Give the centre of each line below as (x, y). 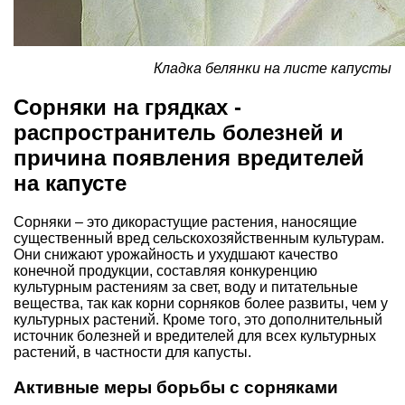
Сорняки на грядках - (127, 107)
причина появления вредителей (189, 157)
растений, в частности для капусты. (132, 352)
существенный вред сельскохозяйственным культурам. (199, 238)
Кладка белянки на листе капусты (273, 68)
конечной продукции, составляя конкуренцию (165, 270)
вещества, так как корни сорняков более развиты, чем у (201, 303)
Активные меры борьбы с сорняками (176, 387)
